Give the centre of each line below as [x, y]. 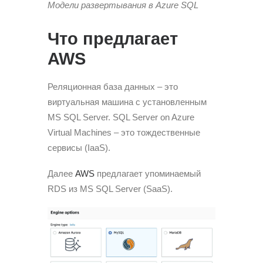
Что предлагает [113, 38]
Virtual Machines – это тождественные [124, 132]
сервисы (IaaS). [79, 147]
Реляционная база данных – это [113, 86]
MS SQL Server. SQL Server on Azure [121, 117]
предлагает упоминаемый [148, 173]
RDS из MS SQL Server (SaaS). [110, 188]
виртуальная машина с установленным [127, 102]
